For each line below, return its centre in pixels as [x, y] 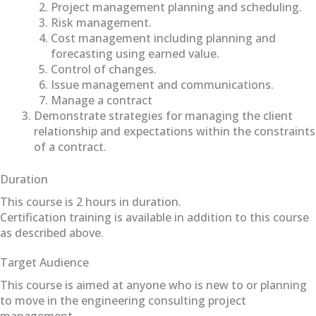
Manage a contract [102, 100]
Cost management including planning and [163, 38]
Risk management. [101, 22]
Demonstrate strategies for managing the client [163, 115]
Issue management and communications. [162, 84]
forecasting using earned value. [135, 53]
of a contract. [70, 146]
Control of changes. [104, 69]
